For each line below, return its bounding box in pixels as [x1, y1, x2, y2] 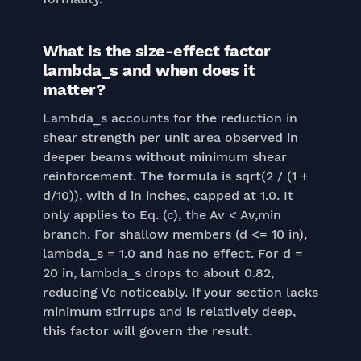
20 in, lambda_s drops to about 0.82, [42, 265, 274, 280]
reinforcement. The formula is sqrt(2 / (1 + [42, 168, 309, 184]
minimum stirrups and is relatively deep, [42, 304, 296, 319]
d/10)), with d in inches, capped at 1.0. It [42, 188, 293, 203]
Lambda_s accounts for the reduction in [42, 110, 297, 126]
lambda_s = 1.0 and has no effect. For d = [42, 246, 303, 261]
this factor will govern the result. [42, 323, 252, 338]
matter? [42, 80, 105, 99]
